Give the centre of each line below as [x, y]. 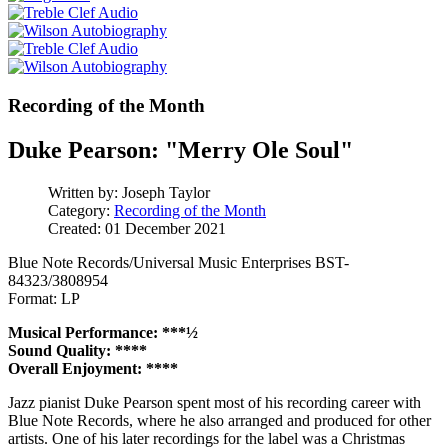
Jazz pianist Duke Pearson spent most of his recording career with [214, 402]
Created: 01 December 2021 [137, 228]
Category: [81, 210]
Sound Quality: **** [77, 350]
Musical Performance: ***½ [103, 332]
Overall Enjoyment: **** [93, 368]
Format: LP [44, 298]
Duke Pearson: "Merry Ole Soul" [180, 149]
